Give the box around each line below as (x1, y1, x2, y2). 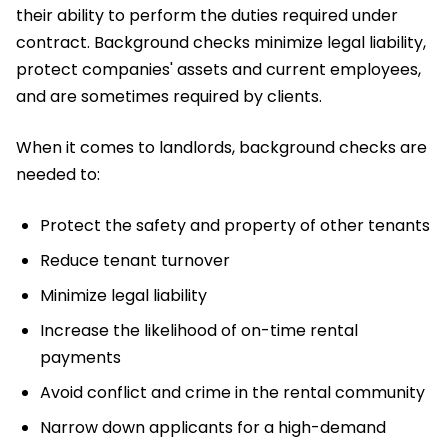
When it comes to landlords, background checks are (16, 135, 427, 159)
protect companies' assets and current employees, (16, 57, 421, 81)
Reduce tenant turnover (40, 248, 230, 272)
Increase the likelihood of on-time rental (40, 318, 358, 342)
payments (40, 345, 121, 369)
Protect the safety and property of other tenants (40, 213, 430, 237)
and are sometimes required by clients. (16, 84, 322, 108)
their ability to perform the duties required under (16, 3, 398, 27)
